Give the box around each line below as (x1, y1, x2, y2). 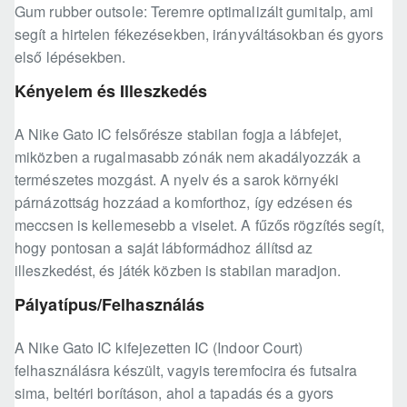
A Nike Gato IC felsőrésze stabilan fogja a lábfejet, (15, 124, 342, 145)
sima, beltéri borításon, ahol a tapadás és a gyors (15, 382, 334, 404)
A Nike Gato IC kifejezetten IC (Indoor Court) (15, 337, 303, 359)
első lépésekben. (15, 46, 126, 68)
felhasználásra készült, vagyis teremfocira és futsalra (15, 360, 358, 382)
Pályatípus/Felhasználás (15, 293, 205, 317)
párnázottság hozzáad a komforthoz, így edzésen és (15, 192, 352, 213)
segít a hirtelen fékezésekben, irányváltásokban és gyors (15, 24, 383, 45)
